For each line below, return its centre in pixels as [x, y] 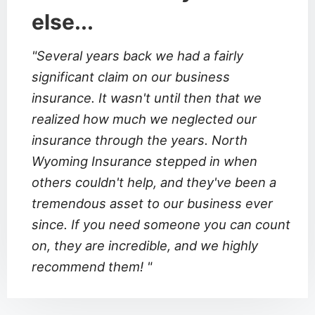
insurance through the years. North [140, 140]
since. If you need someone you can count [161, 224]
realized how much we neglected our [144, 119]
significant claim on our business [131, 77]
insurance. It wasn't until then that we [147, 98]
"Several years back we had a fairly [137, 56]
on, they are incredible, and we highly [145, 245]
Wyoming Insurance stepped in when [144, 161]
